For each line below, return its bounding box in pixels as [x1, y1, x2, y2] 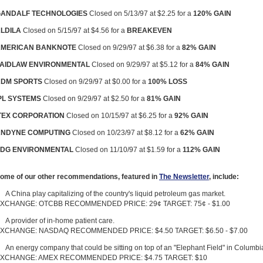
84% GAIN [195, 60, 230, 69]
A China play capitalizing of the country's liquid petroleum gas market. [5, 189, 225, 198]
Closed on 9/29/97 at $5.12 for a [90, 60, 195, 69]
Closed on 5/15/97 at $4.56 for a [21, 26, 127, 35]
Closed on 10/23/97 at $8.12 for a [70, 128, 180, 137]
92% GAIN [174, 111, 208, 120]
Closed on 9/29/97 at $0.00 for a [42, 77, 148, 86]
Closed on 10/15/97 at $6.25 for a [65, 111, 174, 120]
